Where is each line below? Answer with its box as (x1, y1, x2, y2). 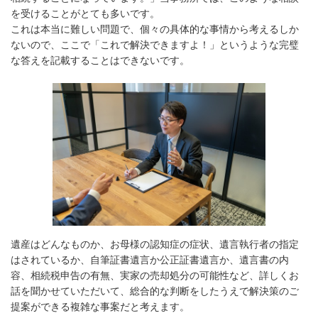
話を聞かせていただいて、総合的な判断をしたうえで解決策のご (11, 285, 299, 297)
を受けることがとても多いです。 (11, 8, 160, 20)
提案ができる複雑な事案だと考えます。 (11, 300, 190, 312)
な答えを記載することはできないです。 (11, 55, 190, 67)
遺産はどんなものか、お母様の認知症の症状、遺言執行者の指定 (11, 238, 299, 250)
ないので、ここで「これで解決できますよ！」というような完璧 (11, 39, 299, 51)
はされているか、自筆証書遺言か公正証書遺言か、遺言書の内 (11, 253, 289, 265)
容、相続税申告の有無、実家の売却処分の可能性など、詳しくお (11, 269, 299, 281)
